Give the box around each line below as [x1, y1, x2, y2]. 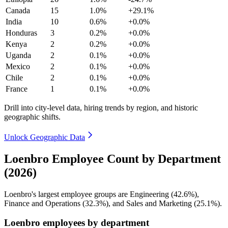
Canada [6, 6, 30, 15]
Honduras [6, 28, 37, 37]
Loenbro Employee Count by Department [4, 152, 221, 165]
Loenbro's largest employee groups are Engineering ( [4, 189, 174, 198]
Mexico [6, 62, 30, 71]
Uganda [6, 50, 31, 60]
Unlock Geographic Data [4, 132, 85, 141]
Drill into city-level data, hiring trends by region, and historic [4, 103, 198, 112]
